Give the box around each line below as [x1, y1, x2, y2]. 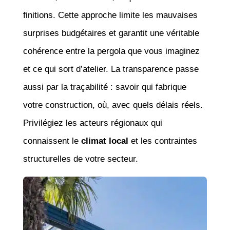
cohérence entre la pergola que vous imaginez [23, 46, 200, 56]
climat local [78, 136, 128, 146]
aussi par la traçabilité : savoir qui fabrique [23, 82, 186, 92]
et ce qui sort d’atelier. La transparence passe [23, 64, 199, 74]
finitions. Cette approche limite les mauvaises [23, 10, 198, 20]
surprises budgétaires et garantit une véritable [23, 28, 199, 38]
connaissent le [23, 136, 79, 146]
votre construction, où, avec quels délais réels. [23, 100, 203, 110]
